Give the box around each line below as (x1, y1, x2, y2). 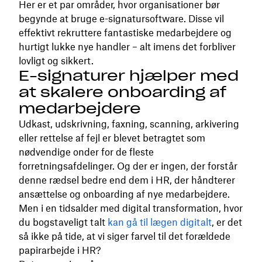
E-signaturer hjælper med (19, 67, 239, 85)
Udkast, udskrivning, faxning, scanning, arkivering (19, 118, 239, 130)
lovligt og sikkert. (19, 55, 94, 67)
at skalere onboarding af (19, 83, 226, 101)
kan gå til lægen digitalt (108, 216, 212, 228)
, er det (212, 216, 242, 228)
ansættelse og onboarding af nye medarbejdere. (19, 188, 230, 200)
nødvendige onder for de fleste (19, 146, 154, 158)
